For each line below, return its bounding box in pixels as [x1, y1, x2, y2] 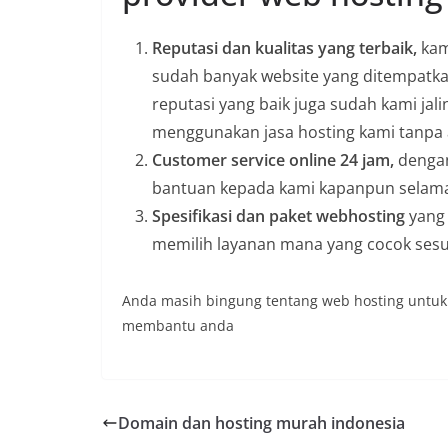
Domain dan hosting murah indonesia [118, 412, 405, 434]
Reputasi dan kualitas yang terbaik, [152, 37, 417, 59]
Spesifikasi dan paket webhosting [152, 205, 405, 227]
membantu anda [122, 316, 234, 335]
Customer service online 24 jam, [152, 149, 398, 171]
